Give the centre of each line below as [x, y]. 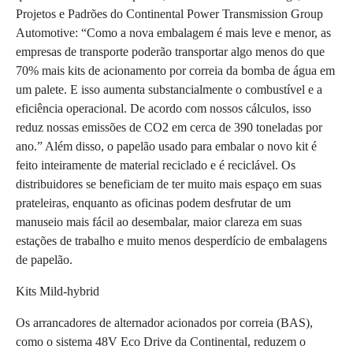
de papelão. [44, 260]
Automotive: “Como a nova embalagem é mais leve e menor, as [173, 33]
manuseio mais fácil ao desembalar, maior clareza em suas [159, 222]
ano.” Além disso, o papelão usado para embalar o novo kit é [166, 147]
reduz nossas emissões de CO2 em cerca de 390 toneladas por [169, 128]
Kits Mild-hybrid [58, 292]
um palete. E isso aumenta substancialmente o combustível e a [169, 90]
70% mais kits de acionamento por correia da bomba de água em [175, 71]
